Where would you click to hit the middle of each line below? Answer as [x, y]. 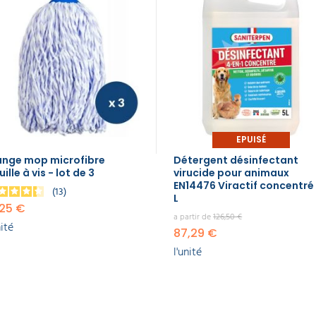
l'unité [188, 251]
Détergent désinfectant [236, 160]
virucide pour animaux [232, 172]
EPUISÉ [251, 140]
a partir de [194, 217]
